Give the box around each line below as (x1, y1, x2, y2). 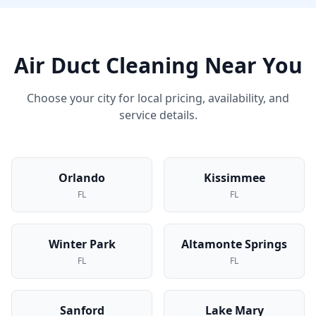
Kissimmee (203, 170, 265, 186)
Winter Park (48, 236, 116, 252)
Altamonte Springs (181, 236, 287, 252)
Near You (198, 51, 303, 80)
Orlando (59, 170, 105, 186)
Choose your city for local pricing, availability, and (27, 90, 289, 106)
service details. (119, 107, 197, 123)
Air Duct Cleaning (13, 51, 199, 80)
